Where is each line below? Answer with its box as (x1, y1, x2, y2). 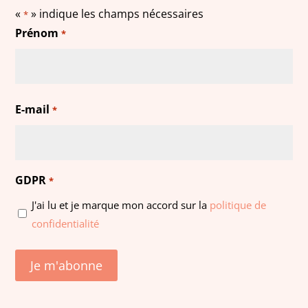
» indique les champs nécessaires (28, 5, 204, 21)
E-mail (15, 101, 50, 117)
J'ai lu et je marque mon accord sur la (32, 197, 210, 212)
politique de (210, 197, 267, 212)
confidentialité (32, 216, 100, 230)
